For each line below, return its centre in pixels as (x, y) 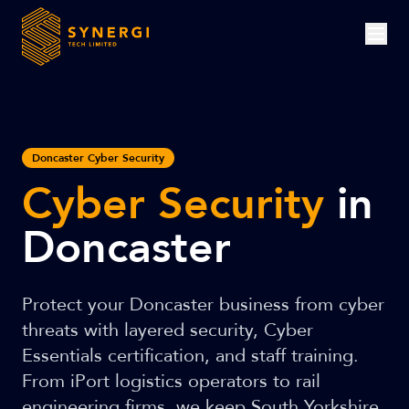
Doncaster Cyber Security (98, 158)
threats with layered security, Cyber (168, 330)
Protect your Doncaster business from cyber (203, 304)
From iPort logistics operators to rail (171, 381)
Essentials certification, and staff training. (190, 356)
